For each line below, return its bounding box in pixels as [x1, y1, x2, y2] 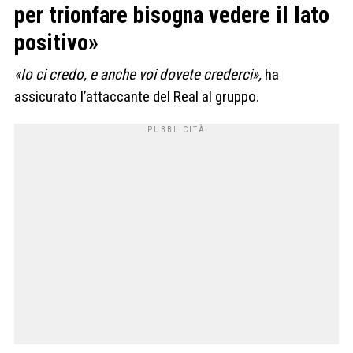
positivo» [14, 29, 98, 57]
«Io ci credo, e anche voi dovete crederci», [14, 65, 265, 84]
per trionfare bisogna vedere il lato [14, 2, 329, 29]
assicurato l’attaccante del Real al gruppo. [14, 87, 259, 106]
